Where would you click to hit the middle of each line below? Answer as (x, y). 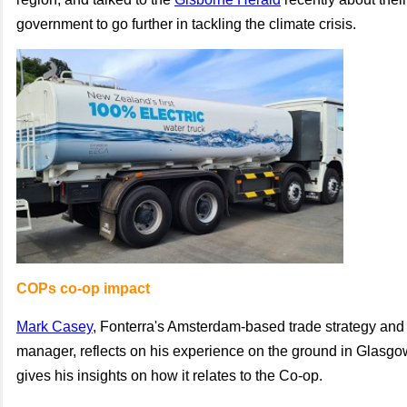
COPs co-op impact (83, 288)
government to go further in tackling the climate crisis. (186, 24)
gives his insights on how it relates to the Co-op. (169, 376)
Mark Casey (55, 327)
